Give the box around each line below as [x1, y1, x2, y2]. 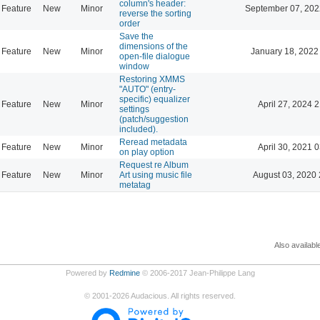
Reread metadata [119, 136, 187, 147]
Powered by [65, 268, 109, 277]
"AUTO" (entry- [119, 84, 176, 94]
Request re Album [119, 159, 189, 170]
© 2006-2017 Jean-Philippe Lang [139, 268, 255, 277]
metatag [119, 179, 151, 190]
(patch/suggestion [119, 114, 189, 124]
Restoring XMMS [119, 74, 185, 84]
